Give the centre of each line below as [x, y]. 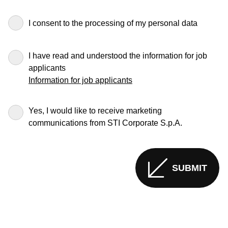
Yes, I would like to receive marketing [95, 111]
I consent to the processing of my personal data [113, 23]
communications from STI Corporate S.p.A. [105, 123]
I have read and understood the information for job [118, 56]
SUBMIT [190, 168]
